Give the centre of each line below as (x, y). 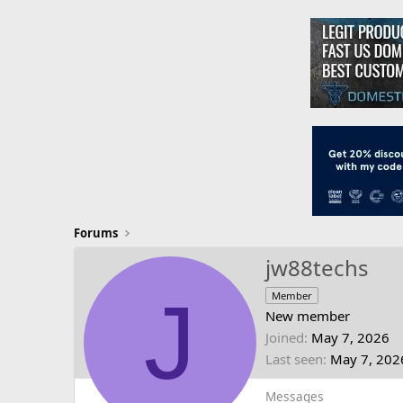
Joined (285, 338)
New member (308, 316)
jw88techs (317, 268)
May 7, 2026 (350, 338)
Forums (96, 233)
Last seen (294, 359)
